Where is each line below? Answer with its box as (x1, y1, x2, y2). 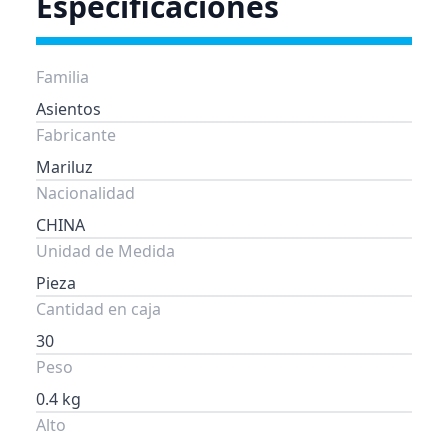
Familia (36, 66, 89, 88)
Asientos (36, 98, 101, 120)
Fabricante (36, 124, 116, 146)
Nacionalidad (36, 182, 135, 204)
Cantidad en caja (36, 298, 161, 320)
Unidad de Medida (36, 240, 175, 262)
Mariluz (36, 156, 93, 178)
